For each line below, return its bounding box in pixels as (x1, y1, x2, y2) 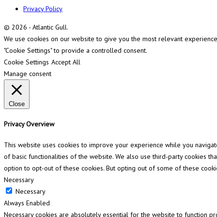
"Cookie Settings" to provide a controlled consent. (4, 46, 147, 55)
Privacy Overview (4, 120, 54, 129)
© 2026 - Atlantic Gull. (4, 23, 68, 32)
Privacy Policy (23, 4, 62, 14)
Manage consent (4, 69, 51, 78)
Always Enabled (4, 198, 50, 207)
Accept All (51, 58, 80, 67)
